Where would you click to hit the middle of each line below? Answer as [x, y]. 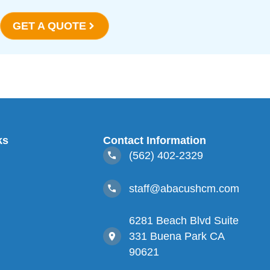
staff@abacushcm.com [184, 189]
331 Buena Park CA [176, 237]
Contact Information [155, 141]
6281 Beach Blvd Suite [184, 221]
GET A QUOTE [50, 26]
